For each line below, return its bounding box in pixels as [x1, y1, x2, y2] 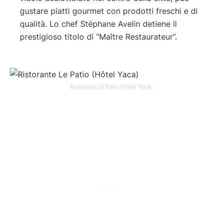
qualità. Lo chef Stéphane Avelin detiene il [20, 18, 177, 29]
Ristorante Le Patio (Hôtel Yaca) [70, 83, 152, 91]
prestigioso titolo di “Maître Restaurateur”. [20, 31, 177, 42]
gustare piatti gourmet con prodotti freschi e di [20, 5, 198, 16]
